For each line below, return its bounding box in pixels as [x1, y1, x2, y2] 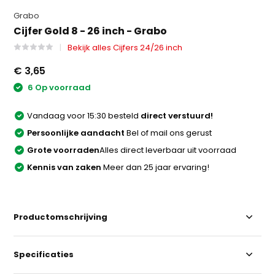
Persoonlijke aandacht [27, 126, 125, 139]
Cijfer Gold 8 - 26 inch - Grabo [14, 24, 168, 39]
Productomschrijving [14, 211, 108, 223]
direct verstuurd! [141, 109, 214, 122]
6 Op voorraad [26, 82, 91, 94]
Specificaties [14, 248, 74, 260]
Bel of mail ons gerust [125, 126, 212, 139]
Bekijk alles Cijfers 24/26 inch [68, 42, 183, 54]
